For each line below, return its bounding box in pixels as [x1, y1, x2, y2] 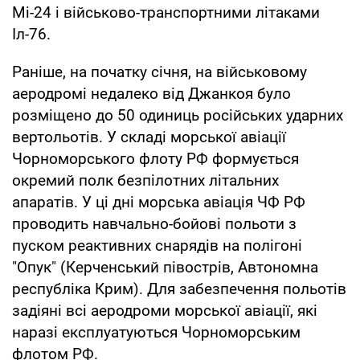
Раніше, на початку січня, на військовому [12, 62, 307, 81]
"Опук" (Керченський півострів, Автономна [12, 257, 318, 276]
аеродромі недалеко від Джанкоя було [12, 84, 291, 103]
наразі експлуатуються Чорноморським [12, 322, 301, 342]
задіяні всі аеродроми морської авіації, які [12, 301, 317, 320]
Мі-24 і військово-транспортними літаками [12, 2, 320, 22]
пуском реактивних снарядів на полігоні [12, 235, 302, 255]
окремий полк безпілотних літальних [12, 170, 279, 190]
